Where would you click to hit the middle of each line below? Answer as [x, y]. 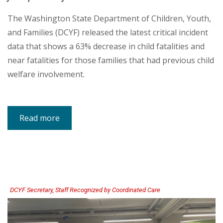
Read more [40, 118]
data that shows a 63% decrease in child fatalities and [106, 46]
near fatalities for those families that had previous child [111, 60]
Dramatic [75, 143]
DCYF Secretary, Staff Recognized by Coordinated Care [85, 190]
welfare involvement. [46, 74]
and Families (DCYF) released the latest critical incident [108, 32]
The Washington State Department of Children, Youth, [109, 18]
